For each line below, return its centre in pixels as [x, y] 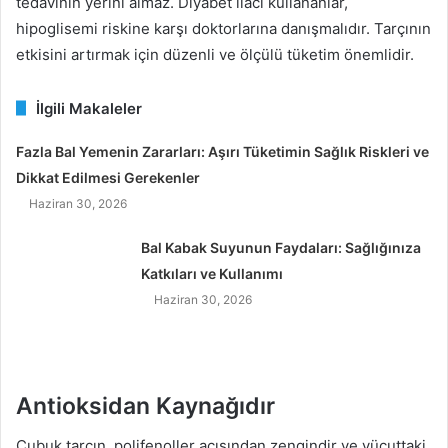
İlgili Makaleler [89, 108]
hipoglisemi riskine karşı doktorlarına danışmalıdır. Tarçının [223, 28]
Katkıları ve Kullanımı [212, 273]
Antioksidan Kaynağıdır [145, 405]
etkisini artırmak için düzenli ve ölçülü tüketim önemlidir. [215, 54]
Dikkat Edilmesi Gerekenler [108, 177]
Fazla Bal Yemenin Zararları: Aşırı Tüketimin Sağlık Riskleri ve [223, 151]
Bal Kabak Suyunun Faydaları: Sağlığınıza [281, 247]
